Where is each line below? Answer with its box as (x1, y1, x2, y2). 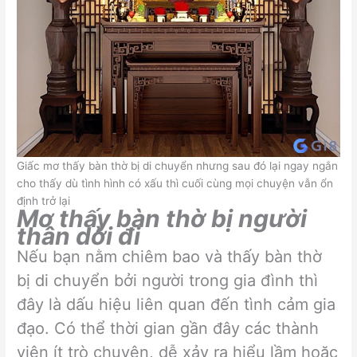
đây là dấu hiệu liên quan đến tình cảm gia (17, 294, 336, 314)
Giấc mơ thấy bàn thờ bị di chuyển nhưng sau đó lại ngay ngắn (17, 159, 339, 172)
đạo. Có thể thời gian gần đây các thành (17, 318, 320, 338)
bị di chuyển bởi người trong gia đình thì (17, 270, 319, 290)
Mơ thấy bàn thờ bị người (17, 203, 308, 233)
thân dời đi (17, 221, 141, 250)
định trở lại (17, 194, 71, 207)
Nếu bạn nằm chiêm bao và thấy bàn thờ (17, 246, 323, 266)
